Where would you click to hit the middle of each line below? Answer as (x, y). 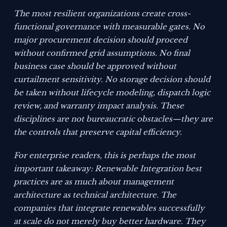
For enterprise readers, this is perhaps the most (105, 156)
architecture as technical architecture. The (95, 195)
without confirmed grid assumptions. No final (102, 53)
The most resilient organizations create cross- (102, 14)
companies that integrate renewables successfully (109, 208)
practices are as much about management (94, 182)
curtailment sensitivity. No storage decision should (112, 80)
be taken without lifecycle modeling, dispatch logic (112, 93)
